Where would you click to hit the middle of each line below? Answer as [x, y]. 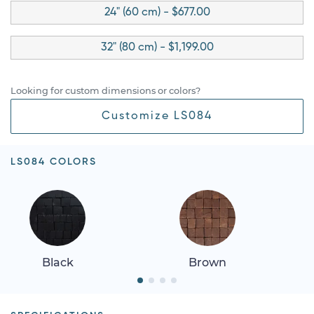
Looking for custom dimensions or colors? [105, 90]
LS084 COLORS [54, 162]
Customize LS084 [157, 116]
